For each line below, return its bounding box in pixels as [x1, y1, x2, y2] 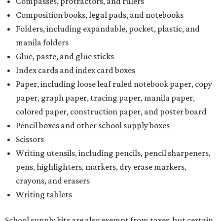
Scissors [16, 134, 44, 144]
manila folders [16, 37, 69, 47]
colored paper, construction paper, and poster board [16, 107, 207, 116]
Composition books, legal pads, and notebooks [16, 10, 184, 20]
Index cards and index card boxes [16, 65, 135, 75]
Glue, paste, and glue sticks [16, 51, 114, 61]
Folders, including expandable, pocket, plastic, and [16, 24, 200, 34]
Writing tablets [16, 189, 72, 199]
